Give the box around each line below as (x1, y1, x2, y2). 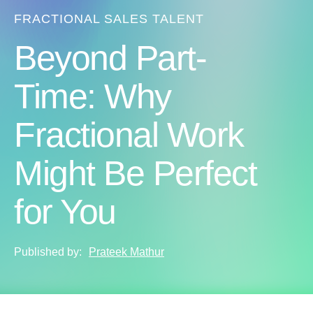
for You (14, 192, 116, 231)
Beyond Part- (14, 38, 206, 78)
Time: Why (14, 77, 171, 116)
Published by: (14, 246, 82, 258)
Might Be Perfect (14, 154, 256, 193)
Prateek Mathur (89, 246, 164, 258)
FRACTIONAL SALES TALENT (14, 12, 204, 26)
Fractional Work (14, 115, 244, 154)
